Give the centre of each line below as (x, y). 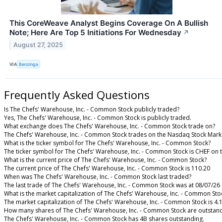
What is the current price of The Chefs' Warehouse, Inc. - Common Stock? (105, 160)
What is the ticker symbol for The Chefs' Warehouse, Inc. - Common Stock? (107, 143)
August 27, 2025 (38, 45)
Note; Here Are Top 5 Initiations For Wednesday (95, 33)
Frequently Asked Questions (77, 94)
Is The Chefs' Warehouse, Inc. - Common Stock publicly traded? (92, 110)
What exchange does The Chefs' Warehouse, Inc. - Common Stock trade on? (110, 126)
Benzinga (29, 64)
